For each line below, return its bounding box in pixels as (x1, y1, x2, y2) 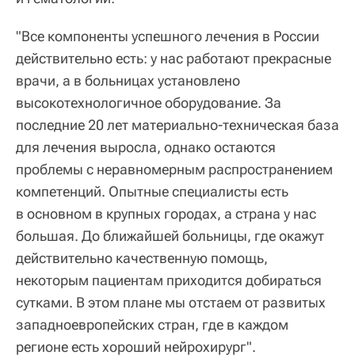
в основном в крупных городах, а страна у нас (16, 205, 316, 223)
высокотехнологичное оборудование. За (16, 94, 281, 112)
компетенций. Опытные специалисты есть (16, 183, 288, 200)
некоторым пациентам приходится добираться (16, 272, 322, 289)
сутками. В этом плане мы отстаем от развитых (16, 294, 326, 311)
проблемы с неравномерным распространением (16, 161, 333, 178)
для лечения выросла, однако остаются (16, 139, 276, 156)
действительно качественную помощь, (16, 250, 268, 267)
